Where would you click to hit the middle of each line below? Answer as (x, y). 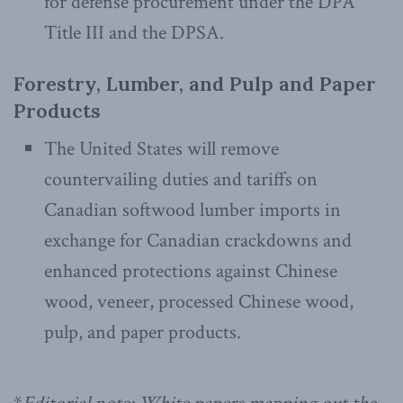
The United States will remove (162, 148)
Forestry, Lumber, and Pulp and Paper (195, 83)
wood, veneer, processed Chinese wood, (199, 301)
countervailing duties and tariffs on (181, 179)
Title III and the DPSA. (134, 32)
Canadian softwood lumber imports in (193, 210)
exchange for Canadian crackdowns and (198, 240)
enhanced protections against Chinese (191, 271)
